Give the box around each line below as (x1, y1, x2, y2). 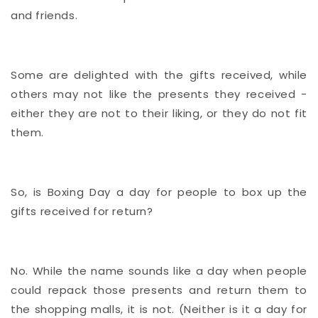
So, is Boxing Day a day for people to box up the (11, 184, 307, 199)
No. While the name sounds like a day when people (11, 263, 307, 278)
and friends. (11, 7, 78, 23)
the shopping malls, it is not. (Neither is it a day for (11, 301, 307, 317)
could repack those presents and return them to (11, 282, 307, 297)
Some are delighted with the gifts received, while (11, 67, 307, 82)
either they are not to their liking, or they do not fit (11, 105, 307, 121)
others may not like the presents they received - (11, 86, 307, 102)
